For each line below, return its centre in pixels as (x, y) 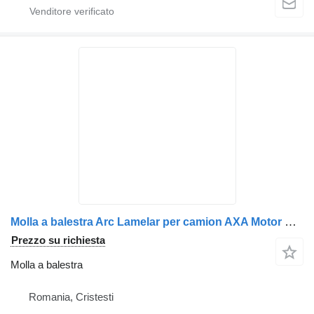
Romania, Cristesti (71, 297)
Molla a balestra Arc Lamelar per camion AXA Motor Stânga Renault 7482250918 (291, 222)
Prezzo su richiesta (58, 240)
